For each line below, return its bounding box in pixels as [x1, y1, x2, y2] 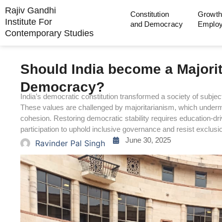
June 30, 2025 [125, 136, 171, 144]
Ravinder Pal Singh [35, 138, 105, 148]
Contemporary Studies [5, 28, 94, 38]
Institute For [5, 17, 52, 27]
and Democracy [130, 20, 183, 28]
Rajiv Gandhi [5, 5, 56, 15]
